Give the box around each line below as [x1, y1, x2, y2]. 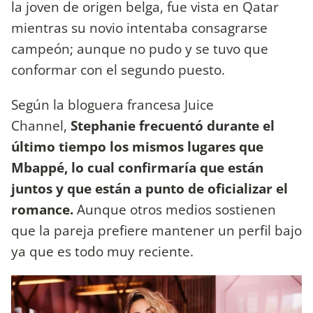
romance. [11, 199, 77, 219]
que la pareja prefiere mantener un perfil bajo [11, 220, 302, 240]
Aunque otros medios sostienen [77, 199, 276, 219]
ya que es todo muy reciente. [11, 241, 194, 261]
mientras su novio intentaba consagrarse [11, 18, 268, 38]
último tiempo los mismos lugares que [11, 136, 263, 156]
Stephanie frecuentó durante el [71, 115, 275, 135]
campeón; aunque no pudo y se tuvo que [11, 39, 268, 59]
